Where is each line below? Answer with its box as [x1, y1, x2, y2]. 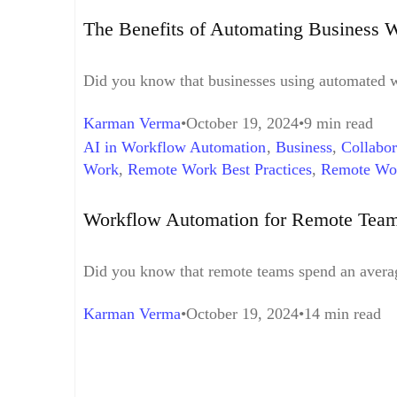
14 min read [304, 304, 381, 323]
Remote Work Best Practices [128, 160, 312, 179]
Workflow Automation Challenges [83, 183, 304, 201]
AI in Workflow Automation [83, 138, 267, 157]
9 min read [304, 114, 373, 133]
